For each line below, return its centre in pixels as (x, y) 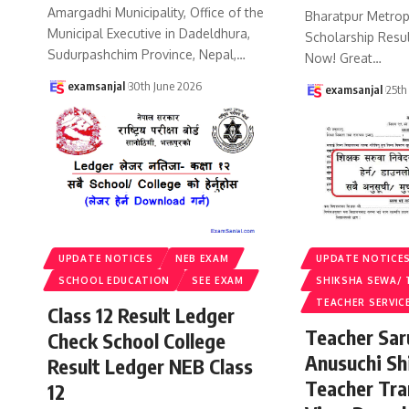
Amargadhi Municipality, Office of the (156, 13)
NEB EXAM (202, 258)
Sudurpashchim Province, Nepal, (142, 55)
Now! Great (339, 58)
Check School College (136, 340)
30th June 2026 (166, 86)
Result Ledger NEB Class (150, 366)
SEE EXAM (218, 280)
